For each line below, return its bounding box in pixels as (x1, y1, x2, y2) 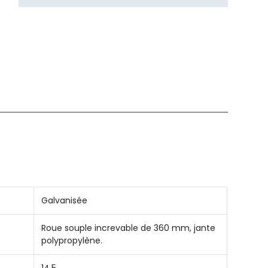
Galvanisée (41, 194, 87, 206)
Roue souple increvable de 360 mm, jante (41, 222, 215, 234)
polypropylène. (41, 234, 102, 246)
